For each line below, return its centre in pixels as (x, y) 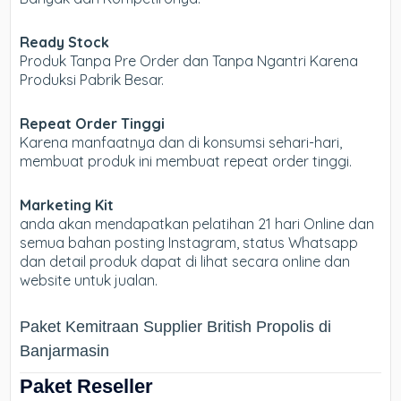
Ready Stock (65, 43)
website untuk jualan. (89, 281)
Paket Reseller (87, 387)
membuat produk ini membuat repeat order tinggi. (186, 162)
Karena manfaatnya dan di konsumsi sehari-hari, (181, 143)
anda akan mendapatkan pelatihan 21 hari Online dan (197, 224)
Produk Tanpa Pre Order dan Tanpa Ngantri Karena (189, 61)
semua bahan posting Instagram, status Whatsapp (189, 243)
